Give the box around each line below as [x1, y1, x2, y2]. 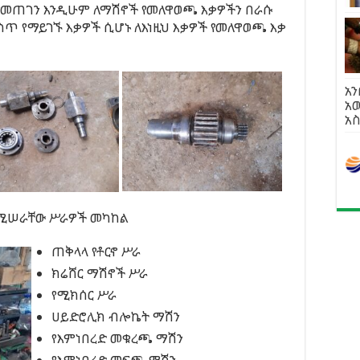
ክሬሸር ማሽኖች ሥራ [51, 264, 148, 282]
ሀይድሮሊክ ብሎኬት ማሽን [51, 308, 180, 325]
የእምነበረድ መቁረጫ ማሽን [51, 329, 183, 347]
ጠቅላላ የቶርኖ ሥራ [51, 243, 141, 260]
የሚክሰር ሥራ [51, 286, 117, 304]
